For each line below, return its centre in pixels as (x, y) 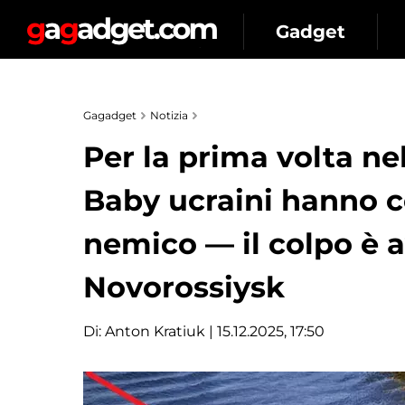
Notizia (169, 115)
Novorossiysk (184, 287)
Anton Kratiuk (155, 331)
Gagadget (110, 115)
